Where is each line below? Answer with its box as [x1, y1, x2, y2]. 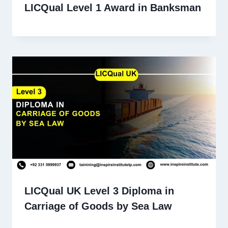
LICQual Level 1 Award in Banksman [24, 2, 201, 13]
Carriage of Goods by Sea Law [24, 200, 172, 212]
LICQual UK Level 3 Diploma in [24, 185, 174, 196]
